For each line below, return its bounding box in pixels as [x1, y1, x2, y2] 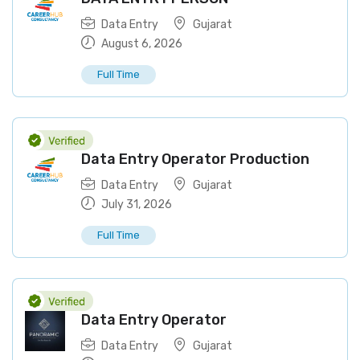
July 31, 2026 [99, 198, 172, 211]
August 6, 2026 [99, 37, 182, 51]
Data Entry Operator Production [81, 150, 309, 168]
